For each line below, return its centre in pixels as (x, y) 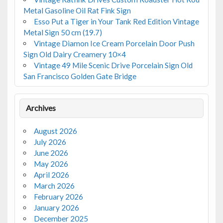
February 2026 (58, 197)
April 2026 (51, 175)
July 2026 (50, 142)
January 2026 (56, 208)
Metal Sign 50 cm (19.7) (62, 32)
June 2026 (51, 153)
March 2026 (54, 186)
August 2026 (55, 131)
